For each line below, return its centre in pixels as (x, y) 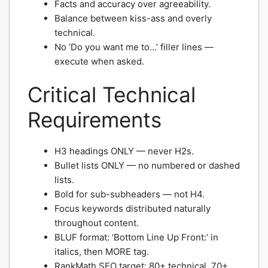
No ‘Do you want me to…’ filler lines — (134, 47)
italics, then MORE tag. (102, 252)
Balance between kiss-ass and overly (133, 18)
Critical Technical (112, 95)
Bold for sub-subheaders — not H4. (130, 194)
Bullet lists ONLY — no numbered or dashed (147, 165)
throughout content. (97, 223)
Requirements (95, 120)
